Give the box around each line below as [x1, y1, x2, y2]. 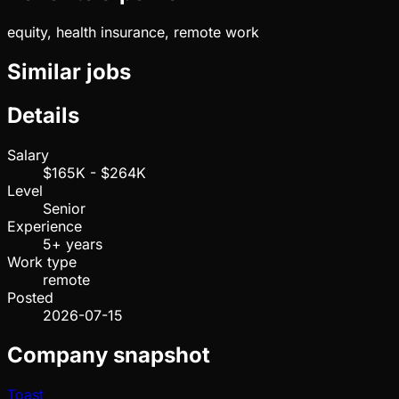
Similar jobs [7, 58, 131, 85]
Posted [7, 288, 53, 306]
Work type [7, 252, 77, 271]
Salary [7, 145, 49, 164]
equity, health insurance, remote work [7, 23, 259, 42]
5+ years [43, 234, 102, 253]
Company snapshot [7, 341, 210, 368]
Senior [43, 199, 85, 217]
